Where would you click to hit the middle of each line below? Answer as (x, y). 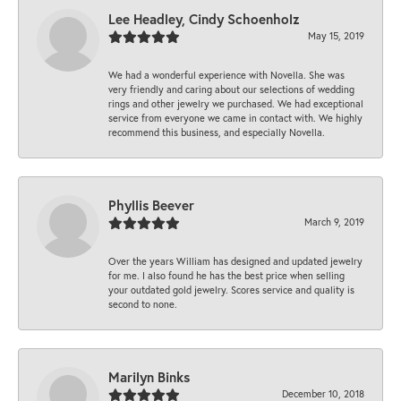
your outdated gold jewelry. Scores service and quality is (231, 290)
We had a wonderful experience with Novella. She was (226, 75)
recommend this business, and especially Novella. (217, 132)
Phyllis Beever (151, 205)
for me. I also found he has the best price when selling (226, 276)
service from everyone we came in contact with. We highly (235, 118)
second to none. (143, 304)
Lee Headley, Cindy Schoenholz (204, 19)
